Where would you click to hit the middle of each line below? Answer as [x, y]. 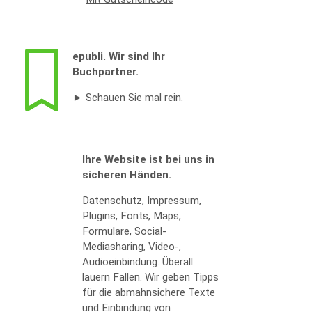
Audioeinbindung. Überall [138, 262]
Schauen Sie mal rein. [135, 98]
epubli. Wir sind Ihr [119, 57]
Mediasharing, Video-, [132, 246]
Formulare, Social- [124, 231]
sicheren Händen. [127, 174]
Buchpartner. [106, 72]
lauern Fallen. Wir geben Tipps [150, 277]
